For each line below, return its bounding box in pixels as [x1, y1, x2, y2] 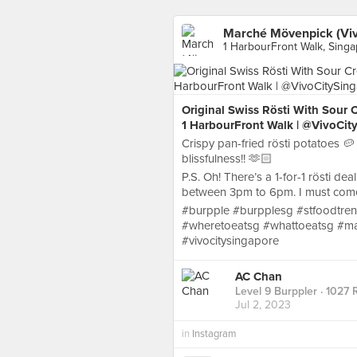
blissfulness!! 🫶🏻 [182, 151, 273, 166]
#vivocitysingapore [182, 233, 279, 248]
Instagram [192, 328, 237, 340]
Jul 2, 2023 [235, 298, 291, 312]
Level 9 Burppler [235, 284, 317, 299]
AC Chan [235, 269, 282, 284]
